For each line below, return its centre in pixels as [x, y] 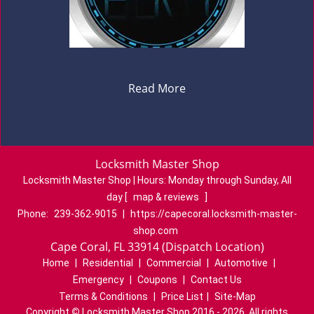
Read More [157, 88]
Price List [182, 296]
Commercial [173, 263]
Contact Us [216, 280]
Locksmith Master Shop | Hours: [95, 180]
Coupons [157, 280]
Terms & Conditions [103, 296]
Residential [108, 263]
